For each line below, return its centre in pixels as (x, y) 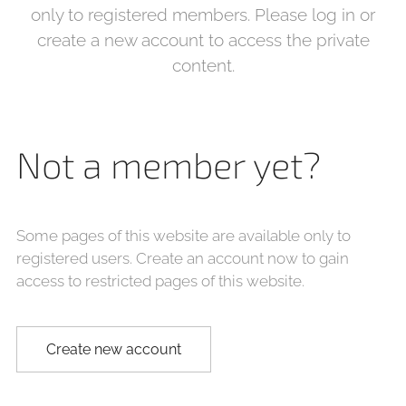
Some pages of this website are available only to (184, 236)
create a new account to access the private (203, 40)
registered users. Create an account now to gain (183, 258)
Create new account (114, 349)
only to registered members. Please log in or (203, 14)
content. (203, 65)
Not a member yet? (169, 164)
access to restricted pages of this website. (160, 281)
